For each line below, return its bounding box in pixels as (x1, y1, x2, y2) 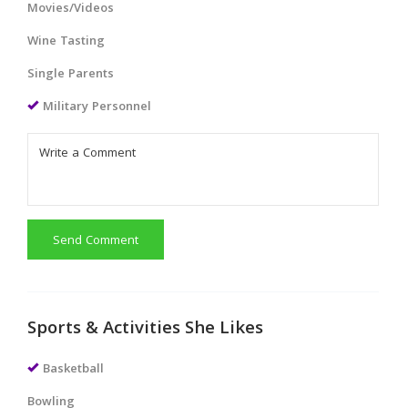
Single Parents (27, 64, 114, 85)
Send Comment (53, 230, 138, 251)
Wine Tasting (27, 31, 105, 52)
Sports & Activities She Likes (27, 314, 263, 344)
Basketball (43, 359, 104, 380)
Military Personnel (43, 97, 151, 117)
